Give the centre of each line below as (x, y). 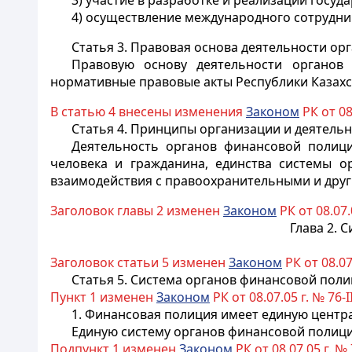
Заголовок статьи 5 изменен (139, 262)
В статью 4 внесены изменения (148, 112)
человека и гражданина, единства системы (195, 163)
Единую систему (122, 332)
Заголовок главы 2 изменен (137, 211)
